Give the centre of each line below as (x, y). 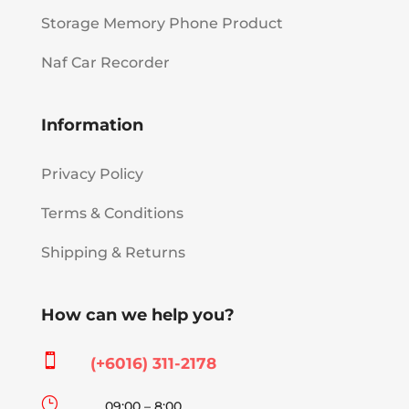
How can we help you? (137, 315)
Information (92, 125)
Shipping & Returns (113, 252)
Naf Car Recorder (105, 62)
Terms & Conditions (112, 213)
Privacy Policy (92, 173)
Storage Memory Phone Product (162, 23)
